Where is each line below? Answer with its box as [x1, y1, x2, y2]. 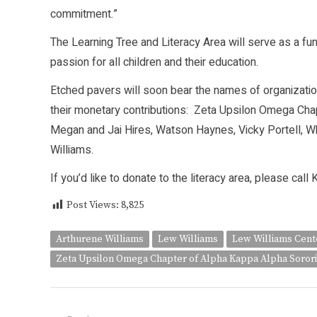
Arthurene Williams [56, 233, 144, 246]
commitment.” [50, 6, 117, 23]
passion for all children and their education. [50, 54, 258, 71]
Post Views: [67, 199, 121, 212]
